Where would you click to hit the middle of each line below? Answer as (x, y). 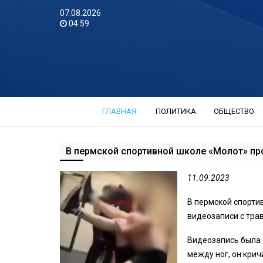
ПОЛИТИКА (176, 111)
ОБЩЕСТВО (234, 111)
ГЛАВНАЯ (119, 111)
